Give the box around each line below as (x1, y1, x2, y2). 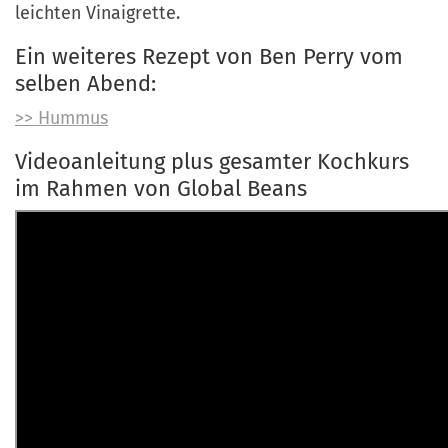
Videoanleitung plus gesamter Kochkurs (15, 147, 409, 175)
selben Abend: (15, 69, 156, 97)
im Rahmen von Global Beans (15, 174, 307, 202)
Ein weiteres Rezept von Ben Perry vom (15, 42, 403, 70)
